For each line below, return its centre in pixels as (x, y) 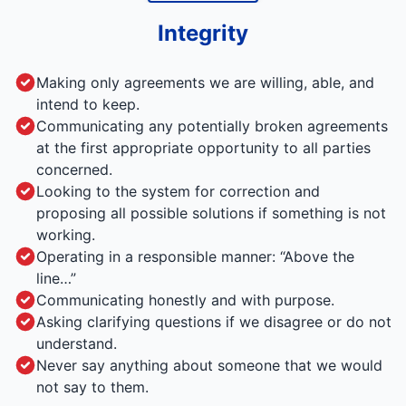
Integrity (203, 34)
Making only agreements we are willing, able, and (205, 83)
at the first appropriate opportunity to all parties (203, 148)
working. (66, 235)
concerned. (74, 170)
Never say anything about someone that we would (209, 366)
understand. (77, 344)
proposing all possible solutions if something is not (211, 213)
